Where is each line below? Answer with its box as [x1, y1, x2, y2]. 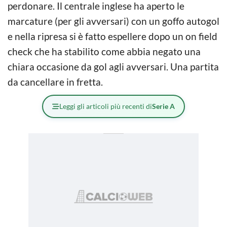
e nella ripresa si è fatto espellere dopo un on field [8, 30, 217, 42]
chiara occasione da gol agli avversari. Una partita [8, 60, 219, 72]
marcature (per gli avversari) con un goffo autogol [8, 15, 219, 27]
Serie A [152, 101, 175, 110]
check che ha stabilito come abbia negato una [8, 45, 201, 57]
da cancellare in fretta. [8, 75, 103, 88]
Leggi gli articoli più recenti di [59, 101, 152, 110]
